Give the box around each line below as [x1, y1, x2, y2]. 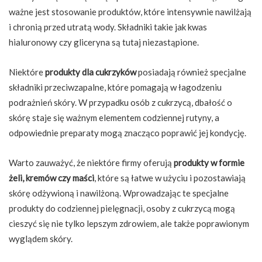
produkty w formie [174, 157, 244, 168]
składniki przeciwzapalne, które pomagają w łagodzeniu [9, 82, 222, 93]
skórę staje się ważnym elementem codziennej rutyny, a [9, 112, 219, 123]
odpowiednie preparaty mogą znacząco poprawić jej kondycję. [9, 127, 246, 139]
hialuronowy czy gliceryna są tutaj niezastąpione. [9, 37, 199, 48]
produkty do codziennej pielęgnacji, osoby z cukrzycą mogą [9, 203, 235, 214]
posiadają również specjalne [136, 67, 246, 78]
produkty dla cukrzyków [45, 67, 136, 78]
